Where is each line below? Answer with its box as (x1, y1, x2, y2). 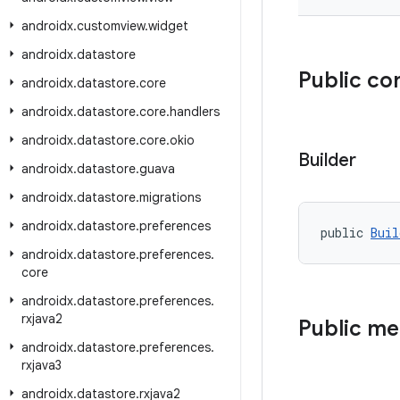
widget (148, 18, 188, 34)
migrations (139, 189, 201, 205)
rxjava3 (21, 357, 62, 373)
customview (77, 18, 145, 34)
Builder (298, 149, 356, 171)
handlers (170, 104, 220, 120)
